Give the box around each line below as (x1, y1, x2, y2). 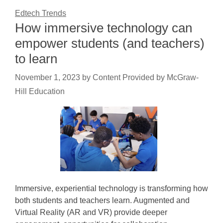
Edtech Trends (15, 9, 66, 17)
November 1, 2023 (15, 73, 80, 82)
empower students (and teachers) (15, 36, 205, 51)
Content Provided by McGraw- (93, 73, 199, 82)
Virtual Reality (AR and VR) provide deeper (15, 208, 167, 217)
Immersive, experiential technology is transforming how (15, 184, 208, 193)
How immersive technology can (15, 20, 192, 35)
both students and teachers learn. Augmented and (15, 196, 190, 205)
